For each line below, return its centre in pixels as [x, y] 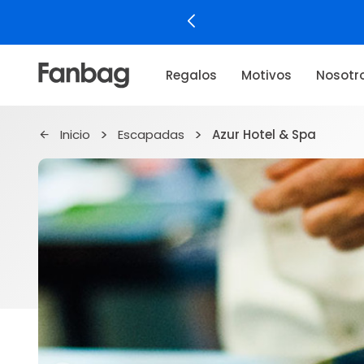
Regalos [191, 75]
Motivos [266, 75]
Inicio [75, 134]
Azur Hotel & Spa [264, 134]
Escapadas [151, 134]
